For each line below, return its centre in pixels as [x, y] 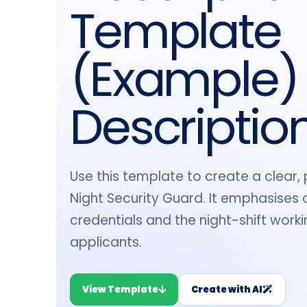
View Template [120, 290]
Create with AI [227, 290]
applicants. [106, 242]
